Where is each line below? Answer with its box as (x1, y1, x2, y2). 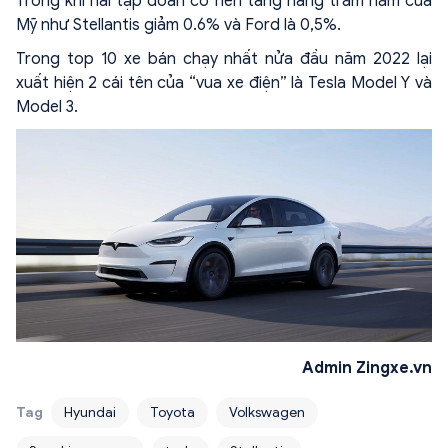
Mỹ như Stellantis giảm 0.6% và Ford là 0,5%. (16, 14, 341, 35)
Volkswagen (229, 404, 305, 422)
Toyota (150, 404, 195, 422)
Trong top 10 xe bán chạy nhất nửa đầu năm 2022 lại (16, 48, 432, 69)
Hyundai (64, 404, 116, 422)
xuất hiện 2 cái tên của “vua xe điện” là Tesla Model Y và (16, 72, 432, 93)
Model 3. (16, 96, 78, 117)
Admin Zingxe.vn (302, 358, 432, 379)
